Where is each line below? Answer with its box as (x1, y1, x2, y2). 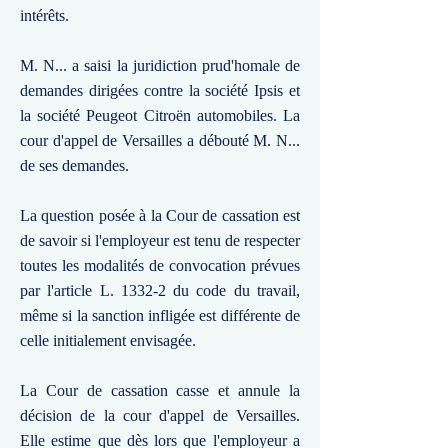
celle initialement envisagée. (20, 332, 196, 349)
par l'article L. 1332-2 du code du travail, (20, 282, 300, 299)
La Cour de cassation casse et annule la (20, 382, 300, 399)
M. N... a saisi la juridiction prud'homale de (20, 57, 300, 74)
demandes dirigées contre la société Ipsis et (20, 82, 300, 99)
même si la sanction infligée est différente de (20, 307, 300, 324)
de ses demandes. (20, 157, 129, 174)
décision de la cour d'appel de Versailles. (20, 407, 300, 424)
